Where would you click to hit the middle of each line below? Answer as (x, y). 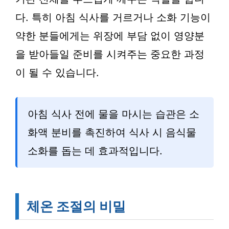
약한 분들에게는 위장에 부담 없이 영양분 (110, 36)
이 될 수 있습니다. (57, 73)
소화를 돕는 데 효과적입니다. (95, 151)
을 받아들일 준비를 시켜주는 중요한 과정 (110, 54)
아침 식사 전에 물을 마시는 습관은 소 (113, 114)
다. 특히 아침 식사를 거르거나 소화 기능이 (113, 17)
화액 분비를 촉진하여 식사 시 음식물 (112, 132)
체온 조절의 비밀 (76, 206)
